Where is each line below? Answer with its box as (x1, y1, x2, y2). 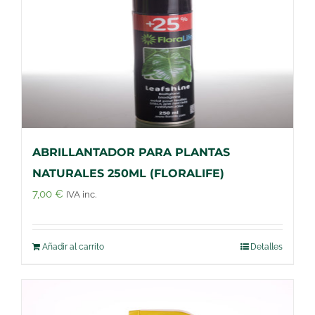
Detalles (250, 241, 283, 252)
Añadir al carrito (42, 241, 104, 252)
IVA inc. (66, 188, 96, 200)
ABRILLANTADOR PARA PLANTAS (32, 145, 230, 159)
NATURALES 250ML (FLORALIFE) (32, 166, 224, 180)
